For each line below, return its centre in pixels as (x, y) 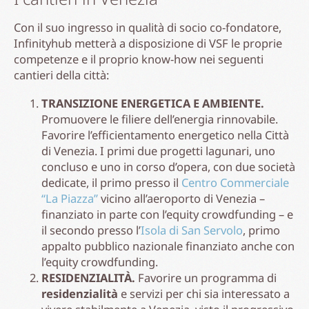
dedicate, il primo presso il (111, 182)
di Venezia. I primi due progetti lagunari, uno (158, 150)
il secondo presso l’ (91, 230)
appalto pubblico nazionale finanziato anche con (168, 246)
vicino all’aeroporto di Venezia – (181, 198)
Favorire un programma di (206, 277)
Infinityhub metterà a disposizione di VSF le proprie (148, 43)
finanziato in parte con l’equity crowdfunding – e (167, 214)
